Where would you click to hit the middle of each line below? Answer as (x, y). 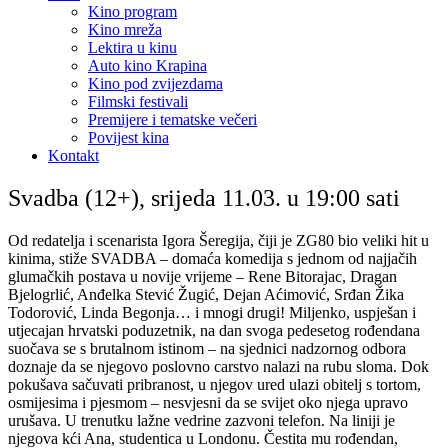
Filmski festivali (138, 101)
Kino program (132, 11)
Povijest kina (128, 137)
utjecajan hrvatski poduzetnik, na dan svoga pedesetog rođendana (214, 330)
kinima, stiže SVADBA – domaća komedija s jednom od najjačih (212, 258)
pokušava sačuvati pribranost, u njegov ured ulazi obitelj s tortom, (214, 384)
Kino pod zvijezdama (155, 83)
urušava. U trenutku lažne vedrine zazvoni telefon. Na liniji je (201, 420)
